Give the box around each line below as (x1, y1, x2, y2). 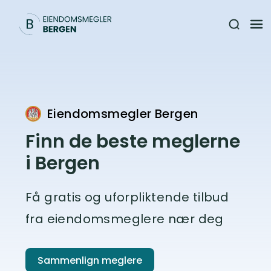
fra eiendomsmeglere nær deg (25, 211, 224, 227)
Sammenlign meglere (38, 253, 142, 267)
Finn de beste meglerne (25, 129, 240, 154)
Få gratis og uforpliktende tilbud (25, 189, 229, 206)
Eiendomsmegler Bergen (47, 105, 198, 122)
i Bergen (25, 151, 100, 176)
